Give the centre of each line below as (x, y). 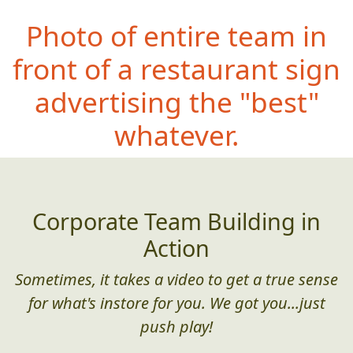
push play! (176, 327)
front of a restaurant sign (176, 69)
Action (176, 248)
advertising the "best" (176, 102)
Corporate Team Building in (176, 221)
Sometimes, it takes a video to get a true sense (176, 280)
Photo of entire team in (176, 36)
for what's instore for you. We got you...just (176, 303)
